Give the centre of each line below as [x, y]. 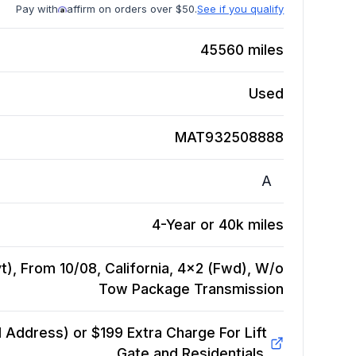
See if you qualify [241, 9]
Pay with [37, 9]
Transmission [239, 289]
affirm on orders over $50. [132, 9]
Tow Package [145, 289]
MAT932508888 [230, 137]
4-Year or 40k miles [218, 225]
